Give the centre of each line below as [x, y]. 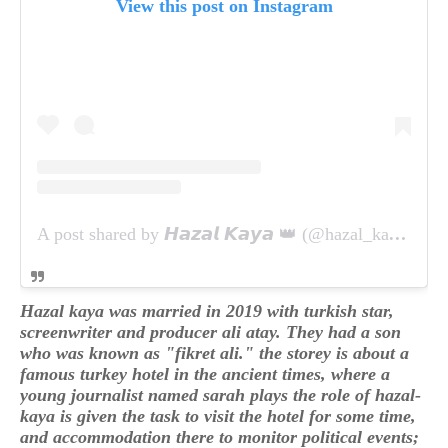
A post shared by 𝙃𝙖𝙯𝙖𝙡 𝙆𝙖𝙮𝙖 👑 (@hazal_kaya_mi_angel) [398, 233]
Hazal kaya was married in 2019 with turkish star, [207, 310]
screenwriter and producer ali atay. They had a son [210, 331]
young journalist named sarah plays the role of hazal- [220, 394]
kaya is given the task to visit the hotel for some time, [218, 415]
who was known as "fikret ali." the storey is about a [214, 352]
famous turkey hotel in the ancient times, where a [205, 373]
